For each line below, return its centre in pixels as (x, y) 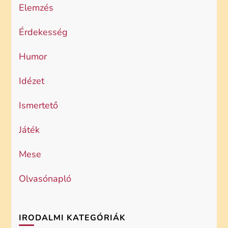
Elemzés (36, 8)
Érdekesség (44, 32)
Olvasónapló (45, 179)
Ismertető (39, 105)
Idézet (32, 81)
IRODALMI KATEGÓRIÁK (73, 218)
